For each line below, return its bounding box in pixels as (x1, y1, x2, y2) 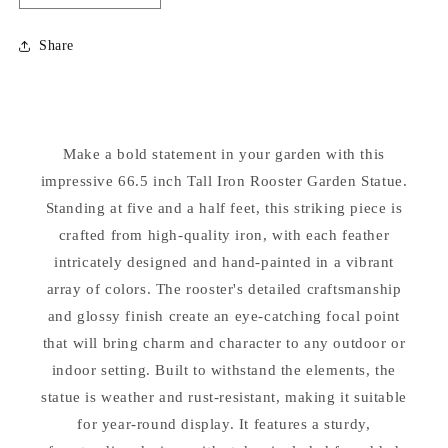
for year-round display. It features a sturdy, (77, 415, 371, 432)
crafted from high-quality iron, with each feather (58, 226, 390, 243)
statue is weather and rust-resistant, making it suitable (41, 388, 407, 405)
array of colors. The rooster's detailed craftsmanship (46, 280, 402, 297)
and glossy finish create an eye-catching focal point (47, 307, 401, 324)
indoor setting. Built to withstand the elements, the (51, 361, 397, 378)
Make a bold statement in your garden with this (63, 145, 385, 162)
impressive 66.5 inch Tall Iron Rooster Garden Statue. (40, 172, 408, 189)
